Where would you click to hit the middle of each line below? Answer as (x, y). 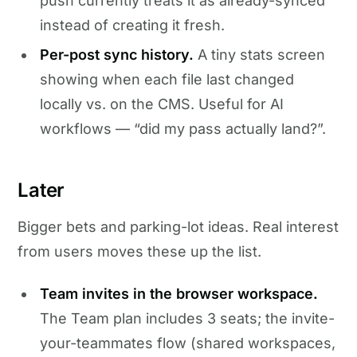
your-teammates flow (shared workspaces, (187, 343)
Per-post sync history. (116, 55)
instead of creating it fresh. (132, 25)
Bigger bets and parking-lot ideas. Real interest (178, 227)
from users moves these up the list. (140, 252)
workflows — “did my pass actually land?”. (182, 129)
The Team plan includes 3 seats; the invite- (187, 318)
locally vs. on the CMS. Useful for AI (161, 104)
